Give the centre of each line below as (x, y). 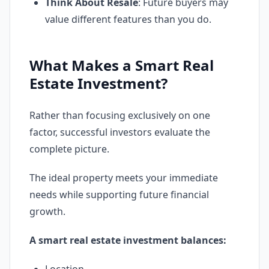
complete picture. (69, 149)
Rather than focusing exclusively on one (120, 115)
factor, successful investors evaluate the (120, 132)
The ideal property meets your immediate (124, 178)
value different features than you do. (128, 19)
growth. (47, 211)
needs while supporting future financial (119, 195)
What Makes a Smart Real (122, 65)
